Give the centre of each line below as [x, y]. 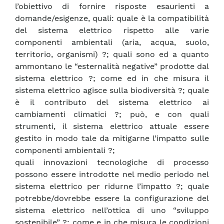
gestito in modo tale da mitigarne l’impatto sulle [112, 138]
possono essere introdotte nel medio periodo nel [112, 174]
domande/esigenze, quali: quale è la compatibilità [112, 18]
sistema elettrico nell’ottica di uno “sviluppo [112, 210]
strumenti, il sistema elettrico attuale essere [112, 126]
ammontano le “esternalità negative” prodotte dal [112, 66]
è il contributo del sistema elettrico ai [112, 102]
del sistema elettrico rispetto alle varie [112, 30]
